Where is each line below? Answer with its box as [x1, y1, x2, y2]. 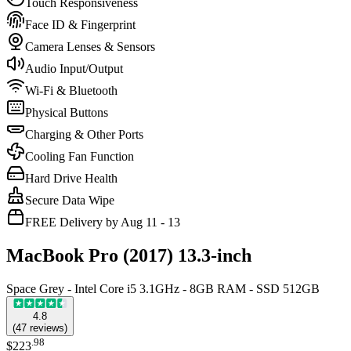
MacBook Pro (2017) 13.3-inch [6, 244, 251, 266]
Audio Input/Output [25, 61, 123, 75]
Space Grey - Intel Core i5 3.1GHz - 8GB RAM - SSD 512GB [6, 281, 320, 295]
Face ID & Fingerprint [25, 17, 136, 31]
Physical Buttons [25, 105, 108, 119]
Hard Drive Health [25, 171, 118, 185]
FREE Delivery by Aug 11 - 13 [25, 215, 180, 229]
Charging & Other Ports [25, 127, 143, 141]
